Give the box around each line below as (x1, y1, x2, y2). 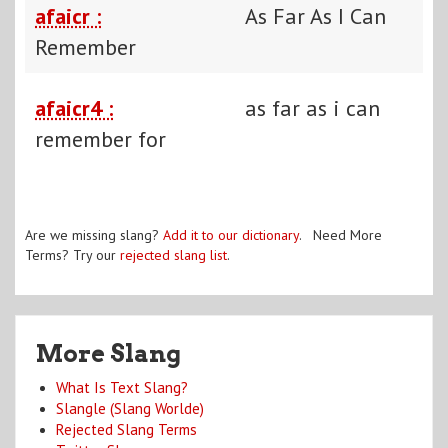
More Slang (36, 338, 181, 368)
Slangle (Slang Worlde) (56, 398, 204, 418)
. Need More (299, 225, 382, 244)
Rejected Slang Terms (56, 419, 197, 439)
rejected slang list (120, 245, 227, 264)
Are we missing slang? (25, 225, 163, 244)
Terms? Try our (25, 245, 120, 264)
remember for (35, 124, 166, 153)
